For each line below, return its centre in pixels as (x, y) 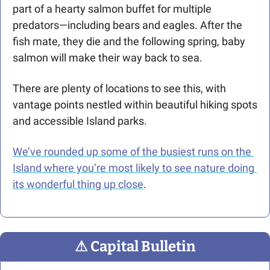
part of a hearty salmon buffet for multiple (112, 9)
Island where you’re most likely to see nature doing (133, 168)
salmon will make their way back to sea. (108, 58)
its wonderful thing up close (78, 184)
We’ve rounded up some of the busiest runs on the (132, 152)
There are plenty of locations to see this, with (119, 88)
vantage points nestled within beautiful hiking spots (135, 105)
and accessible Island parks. (81, 121)
